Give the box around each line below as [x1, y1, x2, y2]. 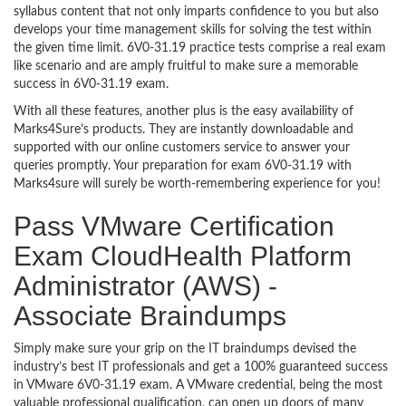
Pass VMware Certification [14, 211, 334, 241]
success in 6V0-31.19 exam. [14, 78, 169, 91]
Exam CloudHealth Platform [14, 241, 352, 271]
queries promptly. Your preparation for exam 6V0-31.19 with [14, 159, 352, 172]
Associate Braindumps [14, 301, 286, 331]
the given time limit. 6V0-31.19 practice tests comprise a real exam [14, 42, 386, 54]
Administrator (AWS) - [14, 271, 277, 301]
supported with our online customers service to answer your [14, 141, 350, 154]
